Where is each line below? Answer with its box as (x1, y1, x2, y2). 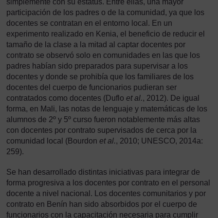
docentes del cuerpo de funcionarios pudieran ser (6, 83, 177, 91)
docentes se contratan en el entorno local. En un (6, 19, 172, 27)
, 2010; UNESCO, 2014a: (116, 137, 203, 145)
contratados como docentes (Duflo (6, 94, 126, 102)
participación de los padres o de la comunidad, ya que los (6, 8, 204, 17)
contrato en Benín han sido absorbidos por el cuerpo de (6, 200, 197, 208)
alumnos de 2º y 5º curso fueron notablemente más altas (6, 115, 200, 124)
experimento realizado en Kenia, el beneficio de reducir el (6, 30, 205, 38)
